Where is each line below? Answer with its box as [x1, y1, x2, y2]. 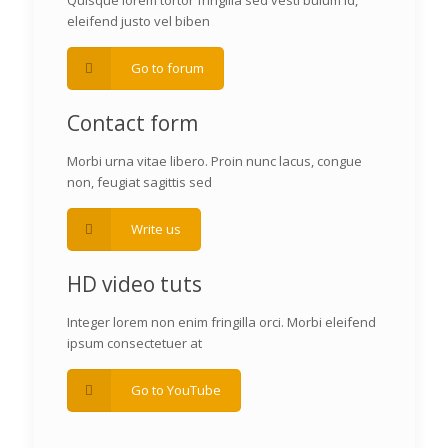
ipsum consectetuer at [67, 334, 202, 352]
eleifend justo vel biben [67, 12, 210, 30]
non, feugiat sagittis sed [67, 173, 212, 191]
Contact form [67, 109, 198, 137]
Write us [131, 220, 182, 238]
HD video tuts [67, 270, 202, 298]
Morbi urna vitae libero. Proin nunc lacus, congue [67, 152, 362, 170]
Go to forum [131, 59, 205, 77]
